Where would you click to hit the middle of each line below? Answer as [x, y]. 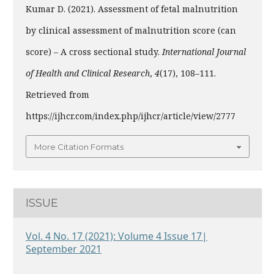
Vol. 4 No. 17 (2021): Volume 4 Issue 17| [117, 236]
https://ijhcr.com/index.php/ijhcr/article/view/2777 [131, 116]
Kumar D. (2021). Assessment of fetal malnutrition [132, 9]
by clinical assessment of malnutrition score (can [131, 31]
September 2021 [64, 249]
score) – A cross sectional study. [94, 52]
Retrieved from [57, 95]
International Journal [204, 52]
